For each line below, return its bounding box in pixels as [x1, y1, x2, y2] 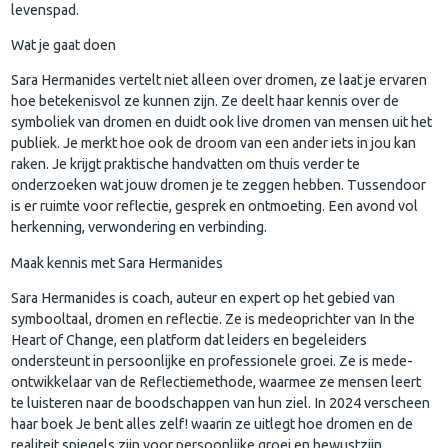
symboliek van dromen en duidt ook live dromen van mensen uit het [11, 114, 433, 131]
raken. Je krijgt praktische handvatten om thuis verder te [11, 156, 361, 173]
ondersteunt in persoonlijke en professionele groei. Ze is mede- [11, 352, 414, 369]
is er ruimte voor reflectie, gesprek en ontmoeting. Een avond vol [11, 198, 419, 215]
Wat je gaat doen [11, 36, 117, 53]
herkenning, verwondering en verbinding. [11, 219, 268, 236]
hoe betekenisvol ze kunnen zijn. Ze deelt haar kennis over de [11, 93, 400, 110]
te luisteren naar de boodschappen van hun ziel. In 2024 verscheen [11, 394, 431, 411]
